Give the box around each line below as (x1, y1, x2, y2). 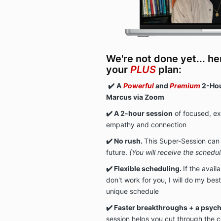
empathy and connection (106, 120, 186, 129)
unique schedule (106, 186, 159, 195)
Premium (169, 81, 200, 90)
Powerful (123, 81, 154, 90)
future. (106, 147, 129, 156)
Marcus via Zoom (106, 92, 164, 101)
